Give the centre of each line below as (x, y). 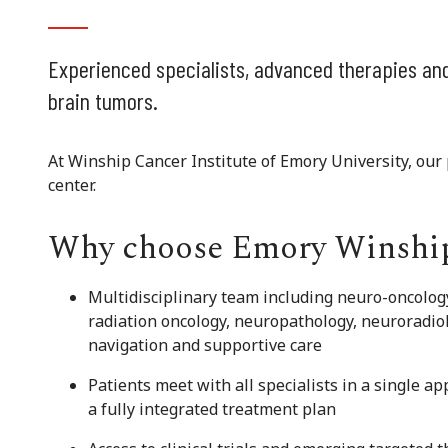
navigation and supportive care (205, 345)
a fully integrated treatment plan (212, 409)
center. (72, 185)
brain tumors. (103, 101)
